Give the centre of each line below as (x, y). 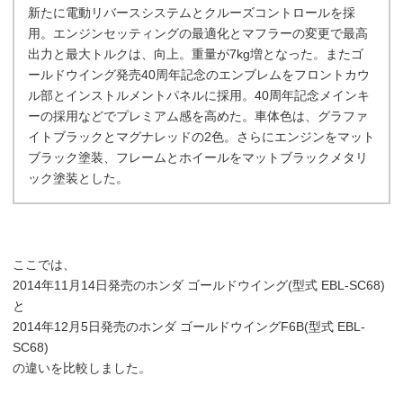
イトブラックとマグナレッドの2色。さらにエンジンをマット (201, 137)
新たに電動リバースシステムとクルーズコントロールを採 (192, 13)
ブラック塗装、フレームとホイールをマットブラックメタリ (198, 157)
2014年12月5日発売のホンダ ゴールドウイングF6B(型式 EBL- (189, 327)
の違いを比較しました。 (82, 368)
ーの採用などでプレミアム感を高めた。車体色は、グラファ (198, 116)
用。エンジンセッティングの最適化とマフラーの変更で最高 (198, 33)
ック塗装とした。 (78, 178)
